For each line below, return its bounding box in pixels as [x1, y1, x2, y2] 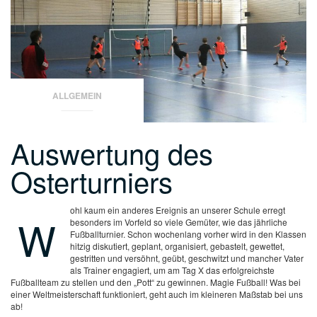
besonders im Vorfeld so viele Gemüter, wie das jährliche [70, 215, 287, 228]
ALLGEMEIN [52, 88, 103, 102]
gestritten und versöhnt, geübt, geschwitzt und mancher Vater [70, 251, 304, 264]
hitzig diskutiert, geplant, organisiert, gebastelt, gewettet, [70, 239, 284, 252]
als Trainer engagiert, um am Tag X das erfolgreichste [70, 263, 275, 276]
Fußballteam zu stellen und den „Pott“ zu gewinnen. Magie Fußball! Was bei [11, 275, 301, 288]
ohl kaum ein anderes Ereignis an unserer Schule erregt [70, 203, 285, 216]
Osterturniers [11, 160, 173, 201]
